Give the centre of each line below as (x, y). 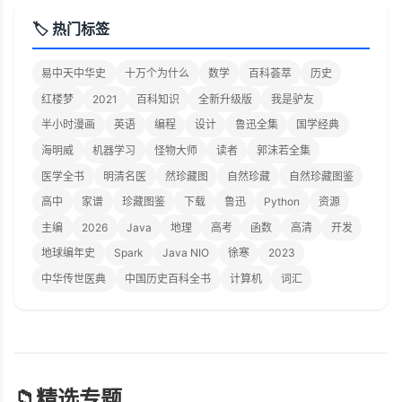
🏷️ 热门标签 (71, 29)
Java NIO (185, 253)
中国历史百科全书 (168, 278)
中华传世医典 (74, 278)
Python (282, 202)
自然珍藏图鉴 (321, 176)
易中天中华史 (74, 74)
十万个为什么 (157, 74)
